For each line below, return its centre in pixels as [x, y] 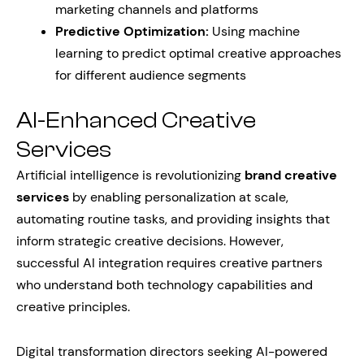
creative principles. [73, 307]
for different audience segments [151, 75]
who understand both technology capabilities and [165, 285]
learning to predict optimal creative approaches [198, 53]
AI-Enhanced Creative [136, 120]
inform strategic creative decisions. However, [150, 241]
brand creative [291, 175]
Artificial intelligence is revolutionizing [130, 175]
